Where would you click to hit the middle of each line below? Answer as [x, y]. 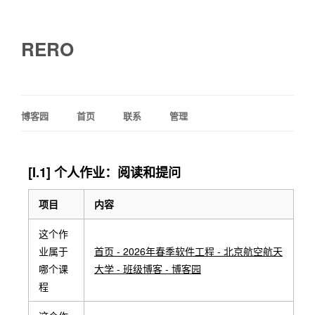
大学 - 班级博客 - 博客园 [148, 269]
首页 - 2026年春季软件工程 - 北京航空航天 [188, 251]
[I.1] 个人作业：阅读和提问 [104, 172]
